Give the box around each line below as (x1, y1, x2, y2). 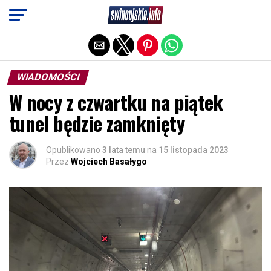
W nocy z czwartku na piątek (9, 88, 223, 116)
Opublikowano (46, 145, 100, 155)
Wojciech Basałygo (71, 157, 147, 166)
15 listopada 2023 (158, 145, 229, 155)
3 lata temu (102, 145, 145, 155)
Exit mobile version (91, 8, 180, 20)
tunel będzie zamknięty (9, 109, 184, 137)
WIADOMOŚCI (15, 71, 81, 83)
